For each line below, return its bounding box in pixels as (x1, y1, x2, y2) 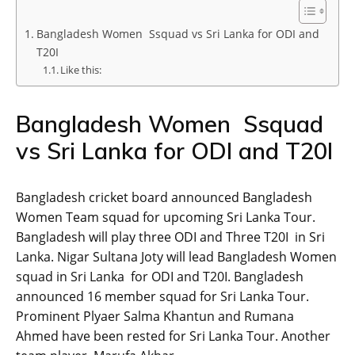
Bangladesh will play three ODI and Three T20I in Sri (16, 228, 325, 246)
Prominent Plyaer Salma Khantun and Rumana (16, 307, 294, 326)
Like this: (60, 63, 102, 78)
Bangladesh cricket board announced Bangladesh (16, 189, 312, 207)
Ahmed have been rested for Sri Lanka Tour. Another (16, 327, 330, 345)
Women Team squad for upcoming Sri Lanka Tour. (16, 208, 315, 227)
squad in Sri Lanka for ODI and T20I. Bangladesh (16, 268, 303, 286)
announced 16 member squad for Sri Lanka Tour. (16, 288, 309, 306)
